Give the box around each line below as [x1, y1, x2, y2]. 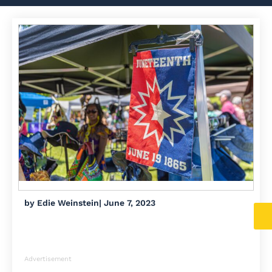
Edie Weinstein [35, 198, 99, 208]
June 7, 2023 [104, 198, 155, 208]
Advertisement [24, 255, 72, 263]
